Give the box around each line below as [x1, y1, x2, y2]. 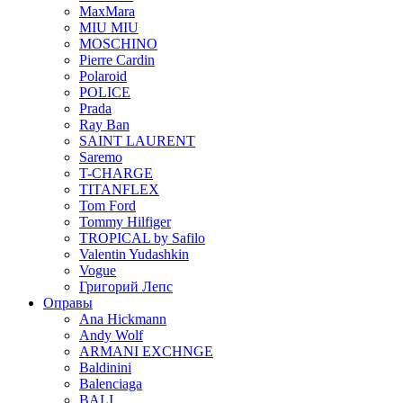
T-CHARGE [79, 166, 153, 181]
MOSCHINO [79, 36, 157, 51]
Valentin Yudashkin [79, 246, 189, 262]
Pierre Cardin [79, 52, 155, 67]
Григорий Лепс [79, 279, 173, 294]
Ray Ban [79, 117, 130, 132]
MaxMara [79, 4, 135, 19]
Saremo [79, 149, 122, 165]
